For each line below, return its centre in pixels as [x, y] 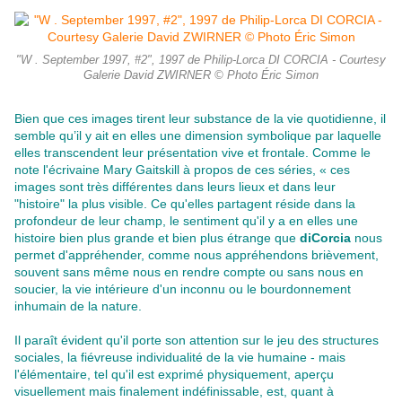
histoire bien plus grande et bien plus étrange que [157, 238]
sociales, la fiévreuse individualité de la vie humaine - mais [180, 358]
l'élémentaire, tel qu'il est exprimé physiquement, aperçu [174, 375]
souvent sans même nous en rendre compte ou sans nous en [189, 272]
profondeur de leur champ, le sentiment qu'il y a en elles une [186, 221]
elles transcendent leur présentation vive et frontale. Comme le [192, 153]
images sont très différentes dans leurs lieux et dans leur [175, 187]
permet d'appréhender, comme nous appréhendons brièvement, [197, 255]
